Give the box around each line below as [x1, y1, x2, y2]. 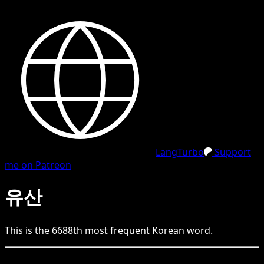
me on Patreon [5, 159, 71, 171]
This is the [5, 223, 52, 237]
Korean [152, 223, 184, 237]
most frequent [82, 223, 152, 237]
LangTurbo [156, 146, 204, 159]
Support [212, 146, 251, 159]
